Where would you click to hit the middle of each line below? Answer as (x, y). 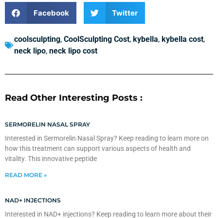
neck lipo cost (73, 51)
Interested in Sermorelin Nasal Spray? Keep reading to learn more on (107, 138)
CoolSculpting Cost (97, 39)
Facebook (51, 13)
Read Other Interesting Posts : (74, 98)
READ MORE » (26, 175)
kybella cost (182, 39)
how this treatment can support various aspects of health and (98, 149)
